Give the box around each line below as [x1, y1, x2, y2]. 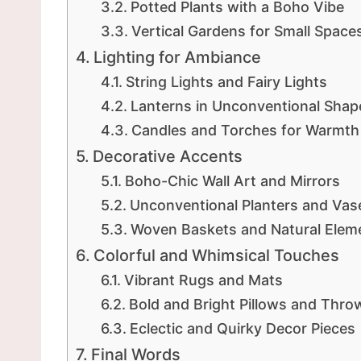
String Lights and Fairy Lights [125, 73, 327, 91]
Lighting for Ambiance [93, 48, 261, 68]
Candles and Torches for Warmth [131, 122, 359, 139]
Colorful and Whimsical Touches [93, 246, 339, 266]
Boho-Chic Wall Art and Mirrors [124, 172, 340, 190]
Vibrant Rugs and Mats [123, 272, 283, 289]
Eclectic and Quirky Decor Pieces [129, 320, 355, 338]
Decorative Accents [92, 147, 243, 167]
